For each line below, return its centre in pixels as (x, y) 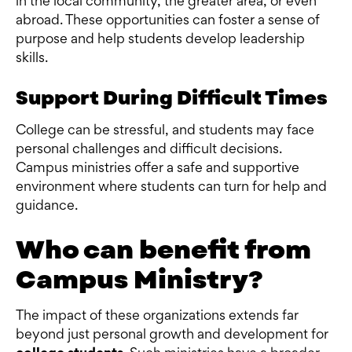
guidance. (47, 207)
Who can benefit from (163, 250)
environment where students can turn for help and (171, 188)
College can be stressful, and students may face (165, 132)
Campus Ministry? (139, 280)
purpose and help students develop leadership (160, 40)
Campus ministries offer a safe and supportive (158, 169)
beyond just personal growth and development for (172, 336)
